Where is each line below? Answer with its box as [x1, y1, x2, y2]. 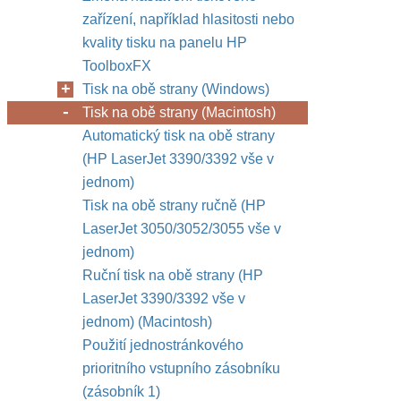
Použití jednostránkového [82, 337, 243, 353]
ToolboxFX [82, 58, 151, 73]
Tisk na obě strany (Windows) [82, 81, 269, 97]
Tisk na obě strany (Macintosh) [82, 105, 276, 120]
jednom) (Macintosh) [82, 314, 212, 329]
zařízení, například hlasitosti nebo [82, 12, 294, 27]
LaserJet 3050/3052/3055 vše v [82, 221, 281, 236]
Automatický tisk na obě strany [82, 128, 275, 143]
